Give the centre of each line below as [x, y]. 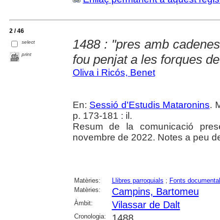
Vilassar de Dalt [146, 205]
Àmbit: [83, 203]
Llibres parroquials [137, 180]
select [28, 42]
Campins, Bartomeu [155, 192]
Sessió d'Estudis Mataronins [150, 105]
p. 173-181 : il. [102, 116]
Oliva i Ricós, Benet [114, 72]
